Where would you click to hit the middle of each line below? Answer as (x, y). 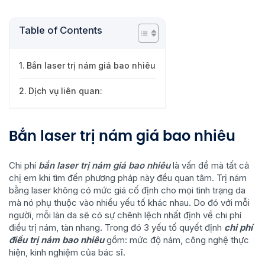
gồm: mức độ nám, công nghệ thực (177, 240)
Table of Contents (61, 30)
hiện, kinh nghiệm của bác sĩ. (67, 252)
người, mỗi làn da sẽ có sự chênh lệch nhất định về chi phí (125, 215)
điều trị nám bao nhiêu (56, 240)
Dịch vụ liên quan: (65, 91)
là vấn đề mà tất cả (210, 165)
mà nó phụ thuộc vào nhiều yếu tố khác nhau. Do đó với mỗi (129, 203)
